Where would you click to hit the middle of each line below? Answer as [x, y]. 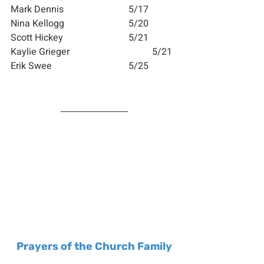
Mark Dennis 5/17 [138, 9]
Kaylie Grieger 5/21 [162, 52]
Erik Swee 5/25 [138, 66]
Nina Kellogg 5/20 [138, 23]
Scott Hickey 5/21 [138, 37]
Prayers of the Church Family [94, 247]
